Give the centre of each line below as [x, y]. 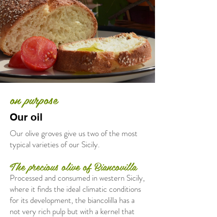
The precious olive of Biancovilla [73, 166]
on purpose [36, 99]
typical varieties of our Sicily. [55, 144]
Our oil [26, 117]
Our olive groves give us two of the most [74, 133]
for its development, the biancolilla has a [72, 200]
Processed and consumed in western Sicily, [77, 178]
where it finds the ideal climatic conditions [75, 189]
